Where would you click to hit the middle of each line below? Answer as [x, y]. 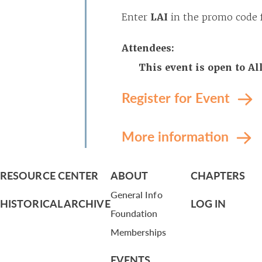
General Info [136, 194]
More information [177, 136]
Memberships [138, 232]
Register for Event [177, 97]
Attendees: [148, 48]
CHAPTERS [218, 175]
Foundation [134, 213]
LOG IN [208, 203]
